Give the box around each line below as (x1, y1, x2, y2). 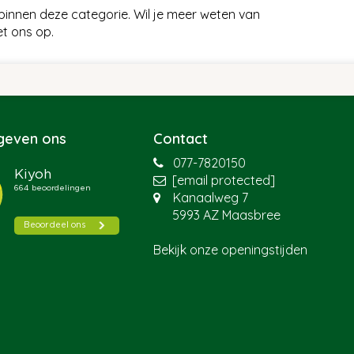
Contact (153, 130, 209, 149)
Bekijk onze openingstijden (153, 242, 308, 258)
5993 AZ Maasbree (172, 207, 281, 224)
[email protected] (172, 172, 276, 189)
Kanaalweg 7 (173, 190, 249, 206)
